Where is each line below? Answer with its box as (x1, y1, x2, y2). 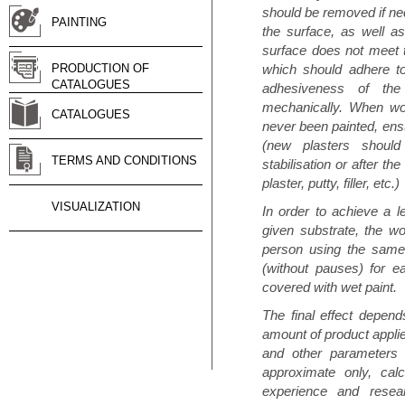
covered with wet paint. (262, 279, 397, 295)
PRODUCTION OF (52, 61, 149, 75)
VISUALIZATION (52, 200, 140, 213)
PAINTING (52, 15, 107, 29)
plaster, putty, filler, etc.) (262, 175, 400, 191)
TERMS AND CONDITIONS (52, 154, 197, 167)
